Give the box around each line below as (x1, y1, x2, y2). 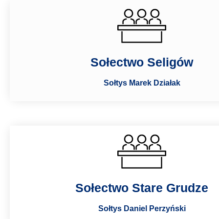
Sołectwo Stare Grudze (75, 180, 208, 195)
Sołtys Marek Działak (103, 78, 180, 87)
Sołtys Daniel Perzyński (98, 204, 186, 213)
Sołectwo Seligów (90, 55, 193, 69)
